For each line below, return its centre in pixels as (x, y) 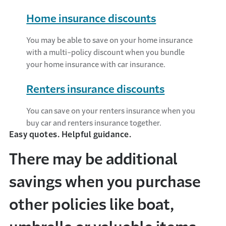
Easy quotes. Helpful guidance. (70, 134)
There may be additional (93, 160)
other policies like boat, (92, 205)
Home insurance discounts (91, 19)
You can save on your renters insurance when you (111, 111)
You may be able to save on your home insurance (110, 40)
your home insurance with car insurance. (96, 65)
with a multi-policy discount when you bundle (106, 52)
